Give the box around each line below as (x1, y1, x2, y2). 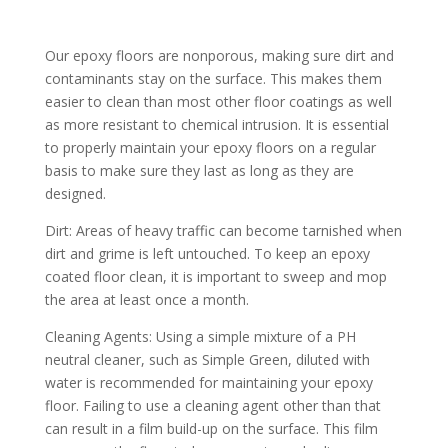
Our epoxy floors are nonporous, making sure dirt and (44, 45, 394, 65)
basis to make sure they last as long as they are (44, 160, 354, 180)
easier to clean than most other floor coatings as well (44, 91, 392, 111)
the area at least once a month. (44, 289, 253, 309)
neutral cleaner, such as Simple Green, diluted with (44, 349, 370, 369)
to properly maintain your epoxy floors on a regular (44, 137, 376, 157)
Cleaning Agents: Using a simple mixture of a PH (44, 326, 356, 346)
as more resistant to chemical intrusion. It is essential (44, 114, 389, 134)
